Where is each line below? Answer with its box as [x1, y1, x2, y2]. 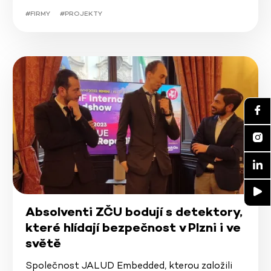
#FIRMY [25, 8, 50, 18]
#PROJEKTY [59, 8, 102, 18]
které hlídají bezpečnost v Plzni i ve [25, 220, 241, 236]
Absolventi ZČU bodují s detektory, [25, 204, 243, 220]
